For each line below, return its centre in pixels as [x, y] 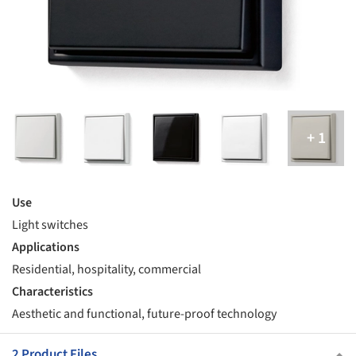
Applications [46, 248]
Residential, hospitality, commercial [106, 270]
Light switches [50, 225]
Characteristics [52, 292]
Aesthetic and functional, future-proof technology [144, 314]
